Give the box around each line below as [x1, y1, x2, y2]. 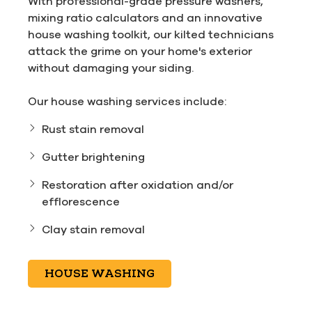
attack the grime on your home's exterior [28, 44, 252, 57]
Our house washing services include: [28, 94, 226, 107]
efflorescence [42, 194, 120, 208]
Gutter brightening [42, 150, 145, 163]
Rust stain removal [42, 122, 144, 135]
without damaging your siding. [28, 61, 194, 74]
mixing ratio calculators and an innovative [28, 10, 263, 24]
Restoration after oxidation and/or [42, 178, 233, 191]
